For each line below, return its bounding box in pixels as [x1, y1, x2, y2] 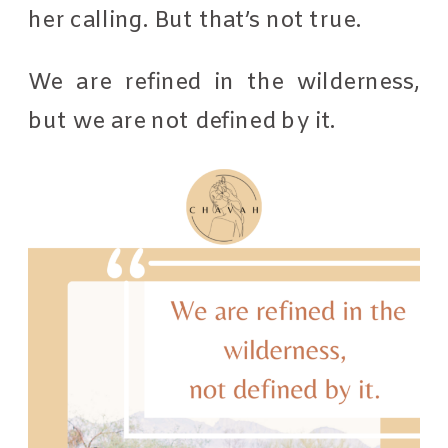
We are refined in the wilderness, [28, 67, 421, 97]
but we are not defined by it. [28, 106, 337, 136]
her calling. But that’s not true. [28, 5, 367, 35]
